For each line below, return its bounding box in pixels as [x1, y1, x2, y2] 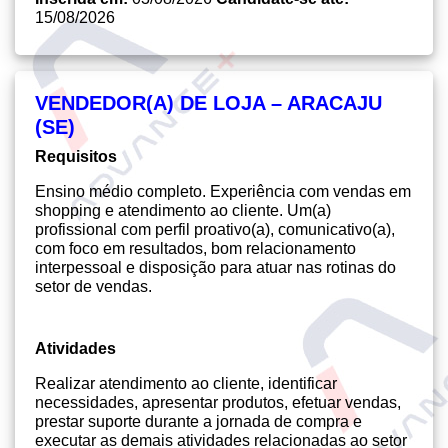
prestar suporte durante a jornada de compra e [35, 413, 362, 430]
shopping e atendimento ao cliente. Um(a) [35, 202, 331, 219]
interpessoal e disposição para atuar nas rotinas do [35, 259, 396, 276]
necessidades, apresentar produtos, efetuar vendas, [35, 394, 401, 411]
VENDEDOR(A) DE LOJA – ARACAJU [35, 92, 382, 114]
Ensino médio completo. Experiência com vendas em [35, 183, 411, 200]
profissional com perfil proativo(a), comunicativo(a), [35, 221, 395, 238]
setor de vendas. [35, 278, 152, 295]
